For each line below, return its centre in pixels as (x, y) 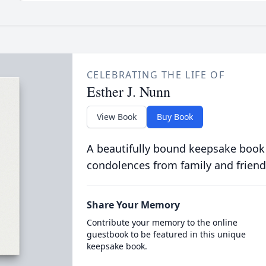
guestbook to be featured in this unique (166, 234)
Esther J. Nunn (128, 91)
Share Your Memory (133, 205)
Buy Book (175, 117)
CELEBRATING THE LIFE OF (156, 75)
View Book (116, 117)
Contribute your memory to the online (162, 222)
